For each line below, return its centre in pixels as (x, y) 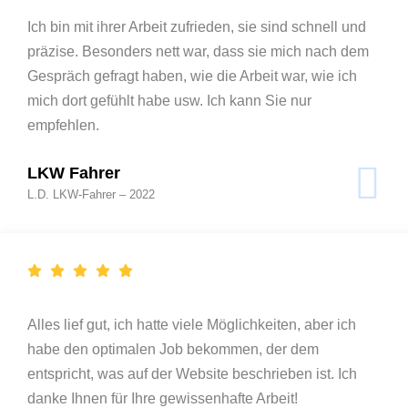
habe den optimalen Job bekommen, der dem (173, 349)
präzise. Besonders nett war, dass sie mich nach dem (198, 51)
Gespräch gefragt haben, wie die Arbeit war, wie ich (192, 76)
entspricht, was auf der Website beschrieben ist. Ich (192, 373)
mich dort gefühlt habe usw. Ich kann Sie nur (169, 100)
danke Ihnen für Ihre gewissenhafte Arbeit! (163, 398)
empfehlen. (63, 125)
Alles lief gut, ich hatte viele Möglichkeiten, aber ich (192, 324)
